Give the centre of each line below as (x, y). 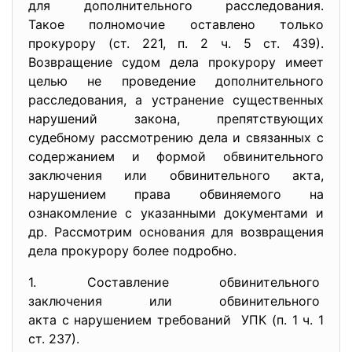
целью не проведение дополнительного (176, 81)
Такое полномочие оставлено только (176, 24)
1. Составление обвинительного (176, 282)
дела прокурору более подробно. (132, 251)
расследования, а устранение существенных (176, 100)
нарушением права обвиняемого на (176, 194)
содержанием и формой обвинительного (176, 156)
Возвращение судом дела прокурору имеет (176, 62)
